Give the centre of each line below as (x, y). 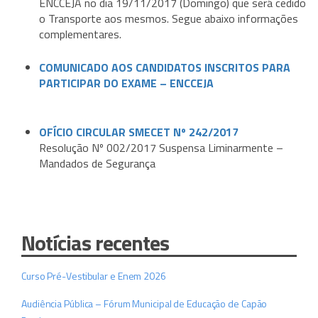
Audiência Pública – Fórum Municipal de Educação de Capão (144, 304)
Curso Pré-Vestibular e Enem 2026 (94, 276)
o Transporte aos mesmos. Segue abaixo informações (169, 19)
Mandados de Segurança (97, 164)
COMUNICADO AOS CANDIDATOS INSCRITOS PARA (165, 68)
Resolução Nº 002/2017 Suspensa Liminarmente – (161, 148)
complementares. (80, 34)
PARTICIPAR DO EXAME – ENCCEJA (126, 83)
